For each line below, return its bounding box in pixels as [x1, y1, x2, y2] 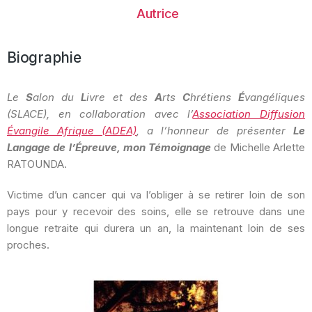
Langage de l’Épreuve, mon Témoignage [7, 141, 212, 154]
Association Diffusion [192, 107, 306, 120]
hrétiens [189, 91, 238, 104]
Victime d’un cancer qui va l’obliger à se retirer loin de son [7, 188, 305, 201]
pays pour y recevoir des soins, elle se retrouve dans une [7, 205, 305, 218]
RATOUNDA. [7, 157, 67, 171]
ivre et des [86, 91, 155, 104]
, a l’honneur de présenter [136, 124, 286, 137]
